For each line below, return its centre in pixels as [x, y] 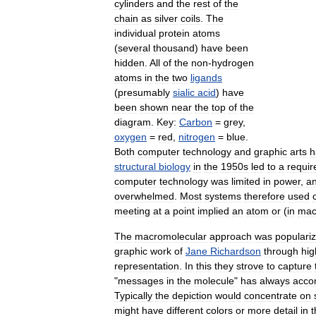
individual [135, 34]
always [275, 281]
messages [141, 281]
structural [135, 167]
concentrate [271, 296]
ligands [206, 78]
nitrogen [197, 137]
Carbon [196, 122]
